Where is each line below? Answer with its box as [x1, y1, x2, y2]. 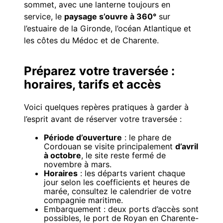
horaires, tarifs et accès [24, 77, 161, 92]
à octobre [44, 150, 81, 161]
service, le [24, 11, 64, 22]
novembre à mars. [44, 159, 111, 170]
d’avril [175, 141, 198, 152]
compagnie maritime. [44, 195, 123, 206]
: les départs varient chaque [78, 168, 185, 179]
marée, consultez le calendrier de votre [44, 186, 191, 197]
